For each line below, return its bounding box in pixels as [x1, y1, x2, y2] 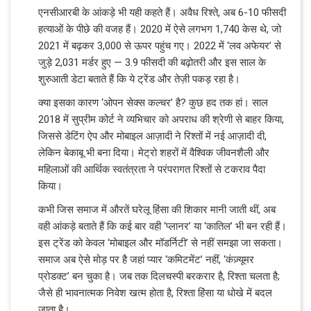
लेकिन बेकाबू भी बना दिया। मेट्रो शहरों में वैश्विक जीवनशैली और [38, 146, 269, 159]
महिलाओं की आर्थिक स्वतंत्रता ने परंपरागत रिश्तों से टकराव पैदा [38, 162, 265, 176]
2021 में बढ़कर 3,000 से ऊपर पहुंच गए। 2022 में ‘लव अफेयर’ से [38, 39, 281, 52]
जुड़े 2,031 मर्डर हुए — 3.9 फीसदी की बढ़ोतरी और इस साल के [38, 56, 266, 69]
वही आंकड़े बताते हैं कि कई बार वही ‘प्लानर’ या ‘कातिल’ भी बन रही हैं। [38, 219, 287, 233]
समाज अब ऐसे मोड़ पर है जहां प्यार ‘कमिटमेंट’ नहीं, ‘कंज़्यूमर [38, 253, 254, 266]
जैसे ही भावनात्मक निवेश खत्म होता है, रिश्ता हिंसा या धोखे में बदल [38, 286, 272, 299]
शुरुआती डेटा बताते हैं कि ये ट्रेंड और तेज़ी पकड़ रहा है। [38, 72, 240, 85]
